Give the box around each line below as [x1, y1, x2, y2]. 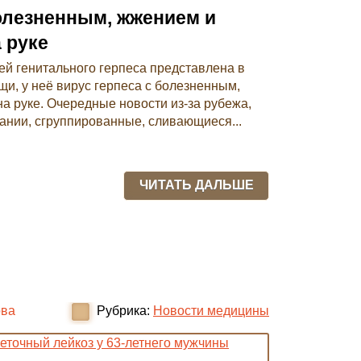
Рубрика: [97, 304, 150, 317]
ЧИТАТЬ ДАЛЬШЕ [139, 178, 254, 192]
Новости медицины [153, 304, 269, 317]
